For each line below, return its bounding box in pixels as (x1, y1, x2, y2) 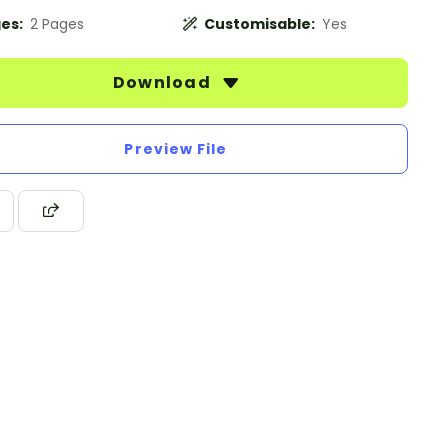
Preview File (124, 139, 228, 159)
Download (112, 71, 216, 94)
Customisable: (204, 14, 318, 34)
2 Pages (30, 14, 84, 34)
